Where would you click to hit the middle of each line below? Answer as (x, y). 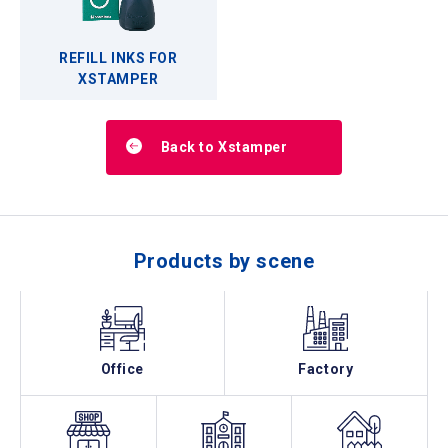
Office (122, 368)
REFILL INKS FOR (118, 57)
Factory (326, 368)
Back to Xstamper (224, 146)
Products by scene (224, 260)
